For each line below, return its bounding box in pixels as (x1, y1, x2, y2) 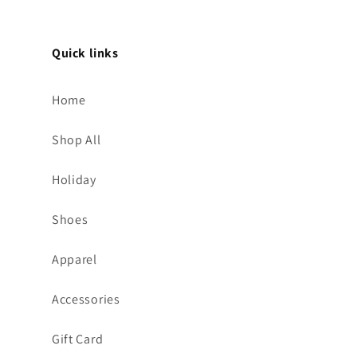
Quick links (52, 45, 119, 62)
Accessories (52, 290, 120, 308)
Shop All (52, 131, 101, 148)
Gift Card (52, 330, 104, 347)
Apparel (52, 250, 97, 268)
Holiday (52, 171, 96, 188)
